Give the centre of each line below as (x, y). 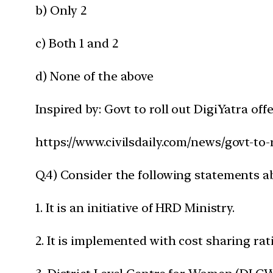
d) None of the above (94, 76)
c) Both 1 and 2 (77, 43)
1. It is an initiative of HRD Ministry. (135, 207)
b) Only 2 (61, 10)
